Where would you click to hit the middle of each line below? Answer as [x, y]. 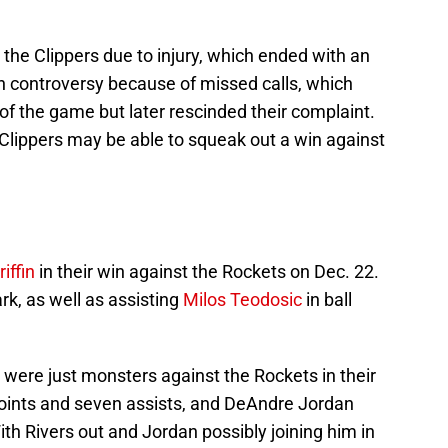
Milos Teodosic [242, 300]
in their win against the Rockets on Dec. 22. [207, 272]
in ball [327, 300]
